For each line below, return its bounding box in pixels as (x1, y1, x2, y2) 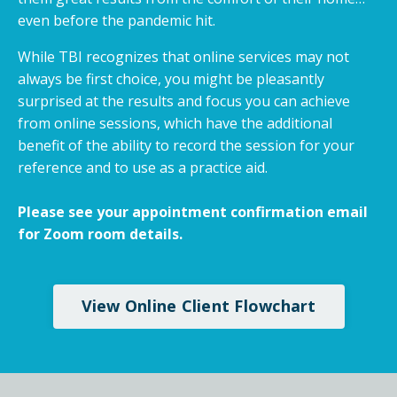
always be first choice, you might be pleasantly (18, 68, 324, 89)
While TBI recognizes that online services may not (18, 46, 349, 66)
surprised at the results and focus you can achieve (18, 90, 350, 111)
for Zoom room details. (18, 223, 183, 244)
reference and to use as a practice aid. (18, 157, 268, 177)
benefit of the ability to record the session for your (18, 135, 354, 155)
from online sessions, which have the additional (18, 113, 332, 133)
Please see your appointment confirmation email (18, 201, 368, 222)
